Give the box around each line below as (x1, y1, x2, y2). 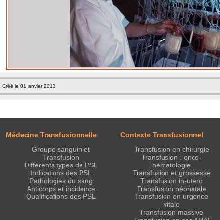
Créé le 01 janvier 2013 (2, 83, 56, 89)
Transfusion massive (139, 208, 203, 217)
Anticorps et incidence (27, 185, 95, 193)
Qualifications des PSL (26, 192, 96, 201)
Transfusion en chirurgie (134, 145, 209, 154)
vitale (163, 200, 180, 209)
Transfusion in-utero (140, 177, 203, 185)
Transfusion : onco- (141, 153, 201, 162)
